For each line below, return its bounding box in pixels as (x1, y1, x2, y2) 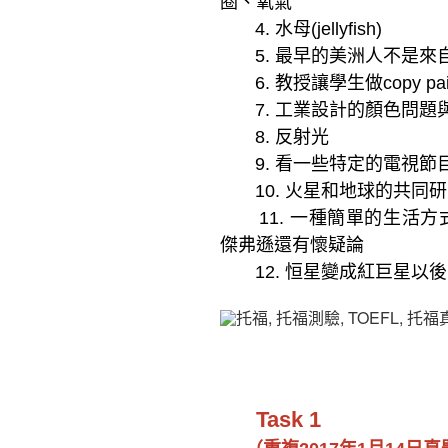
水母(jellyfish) (275, 19, 382, 40)
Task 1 (220, 407, 321, 433)
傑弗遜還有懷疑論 (220, 235, 364, 256)
